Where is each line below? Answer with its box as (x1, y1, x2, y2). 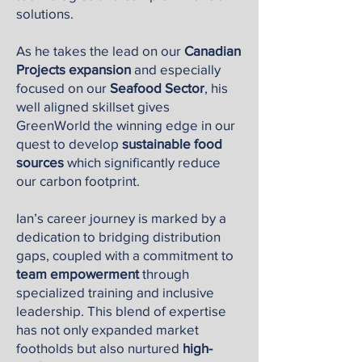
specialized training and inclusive (16, 284, 214, 300)
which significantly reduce (64, 154, 221, 170)
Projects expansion (16, 61, 131, 77)
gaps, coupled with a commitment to (16, 247, 234, 263)
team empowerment (16, 266, 142, 281)
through (142, 266, 189, 281)
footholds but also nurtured (16, 340, 183, 356)
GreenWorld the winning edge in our (16, 117, 235, 133)
